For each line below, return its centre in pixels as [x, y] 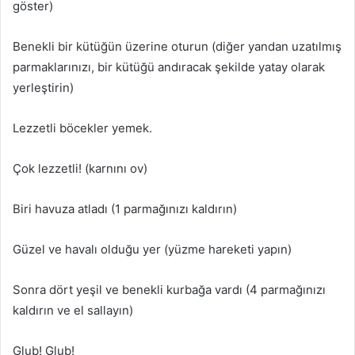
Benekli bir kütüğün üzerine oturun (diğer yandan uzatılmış [177, 46]
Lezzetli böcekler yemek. [82, 128]
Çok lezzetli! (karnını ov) [80, 168]
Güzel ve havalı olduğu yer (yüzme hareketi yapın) [152, 249]
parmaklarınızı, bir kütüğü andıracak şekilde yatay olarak [169, 67]
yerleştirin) [43, 87]
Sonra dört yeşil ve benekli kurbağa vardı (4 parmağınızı [169, 289]
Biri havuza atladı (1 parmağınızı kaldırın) [125, 208]
